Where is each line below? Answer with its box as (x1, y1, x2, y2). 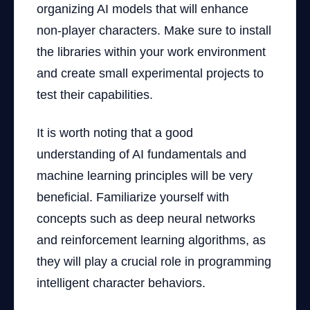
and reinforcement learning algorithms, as (37, 233, 266, 247)
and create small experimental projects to (37, 66, 264, 80)
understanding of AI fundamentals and (37, 147, 246, 161)
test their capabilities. (37, 88, 153, 102)
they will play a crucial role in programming (37, 255, 271, 268)
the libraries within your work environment (37, 45, 266, 59)
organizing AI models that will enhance (37, 2, 248, 16)
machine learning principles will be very (37, 169, 253, 183)
